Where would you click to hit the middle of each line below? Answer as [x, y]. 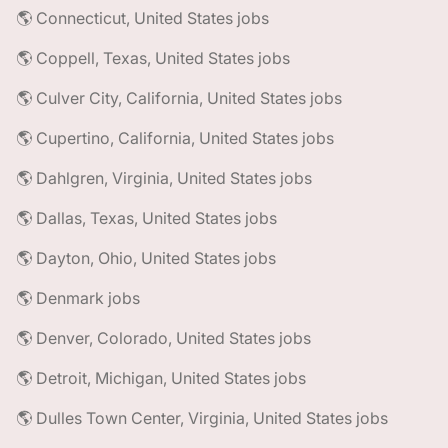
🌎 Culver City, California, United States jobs [179, 98]
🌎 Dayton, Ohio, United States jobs [146, 258]
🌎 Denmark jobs [78, 298]
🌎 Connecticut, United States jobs [142, 18]
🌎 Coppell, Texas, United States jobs [153, 58]
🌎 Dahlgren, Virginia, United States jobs [164, 178]
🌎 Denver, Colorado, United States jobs [163, 338]
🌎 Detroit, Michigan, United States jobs [161, 378]
